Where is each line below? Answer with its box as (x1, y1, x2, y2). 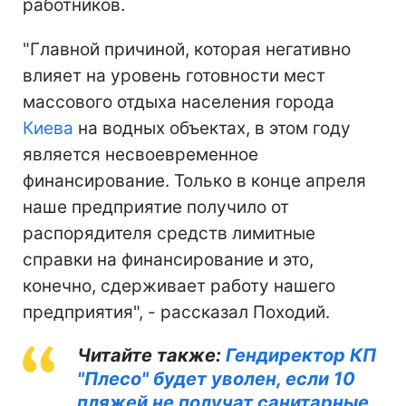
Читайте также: (77, 344, 226, 366)
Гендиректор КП (226, 344, 376, 366)
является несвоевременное (23, 144, 258, 165)
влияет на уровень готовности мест (23, 65, 325, 86)
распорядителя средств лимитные (23, 223, 315, 244)
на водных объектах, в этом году (73, 118, 351, 139)
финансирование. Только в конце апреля (23, 170, 366, 191)
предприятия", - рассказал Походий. (23, 302, 330, 323)
